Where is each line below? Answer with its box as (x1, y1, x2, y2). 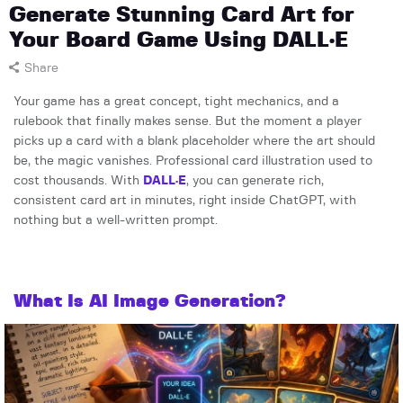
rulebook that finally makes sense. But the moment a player (13, 115, 362, 129)
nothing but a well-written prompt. (13, 214, 218, 228)
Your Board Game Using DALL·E (9, 30, 348, 52)
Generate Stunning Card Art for (9, 4, 354, 27)
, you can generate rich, (186, 175, 324, 188)
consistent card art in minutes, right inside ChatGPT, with (13, 194, 356, 208)
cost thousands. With (13, 175, 143, 188)
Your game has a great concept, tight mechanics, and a (13, 95, 339, 109)
